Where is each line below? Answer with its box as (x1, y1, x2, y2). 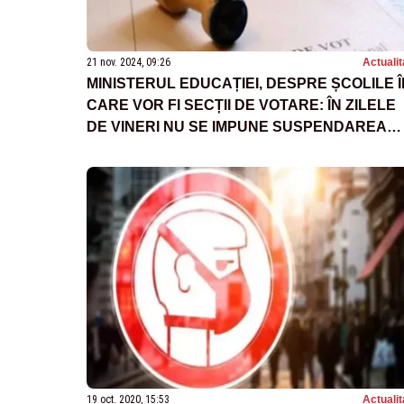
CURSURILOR (87, 141, 185, 157)
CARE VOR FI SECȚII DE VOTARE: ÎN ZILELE (87, 97, 396, 114)
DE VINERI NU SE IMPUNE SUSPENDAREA (87, 119, 387, 135)
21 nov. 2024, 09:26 (87, 56, 170, 69)
